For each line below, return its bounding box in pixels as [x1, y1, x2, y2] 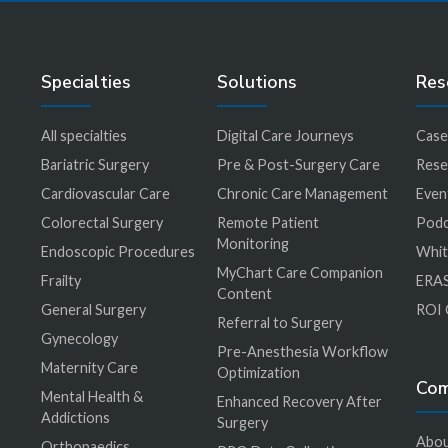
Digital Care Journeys [216, 126, 354, 144]
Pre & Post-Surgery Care [216, 155, 380, 173]
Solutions [216, 69, 297, 94]
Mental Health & [40, 387, 143, 405]
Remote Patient [216, 213, 319, 231]
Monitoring [216, 234, 289, 252]
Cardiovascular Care [40, 184, 170, 202]
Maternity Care [40, 358, 138, 376]
